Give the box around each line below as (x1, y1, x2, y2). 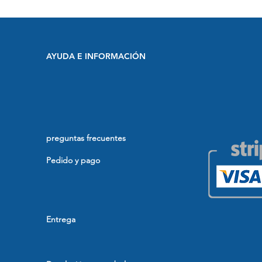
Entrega (46, 214, 75, 225)
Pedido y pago (46, 155, 100, 166)
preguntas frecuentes (46, 133, 126, 143)
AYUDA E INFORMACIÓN (46, 51, 146, 61)
